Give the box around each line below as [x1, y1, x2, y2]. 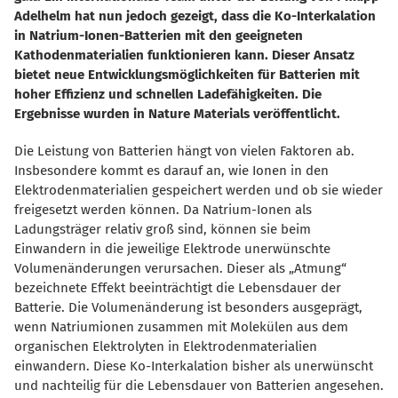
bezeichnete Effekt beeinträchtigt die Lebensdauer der [14, 279, 341, 296]
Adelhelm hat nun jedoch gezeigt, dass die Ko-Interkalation [14, 7, 376, 24]
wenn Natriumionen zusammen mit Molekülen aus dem [14, 318, 348, 335]
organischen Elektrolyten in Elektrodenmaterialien [14, 338, 317, 354]
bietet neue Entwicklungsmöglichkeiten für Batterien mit [14, 66, 360, 83]
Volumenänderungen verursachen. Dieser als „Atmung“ [14, 259, 346, 276]
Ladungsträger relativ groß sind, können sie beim [14, 220, 311, 237]
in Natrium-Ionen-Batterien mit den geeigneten [14, 27, 303, 44]
